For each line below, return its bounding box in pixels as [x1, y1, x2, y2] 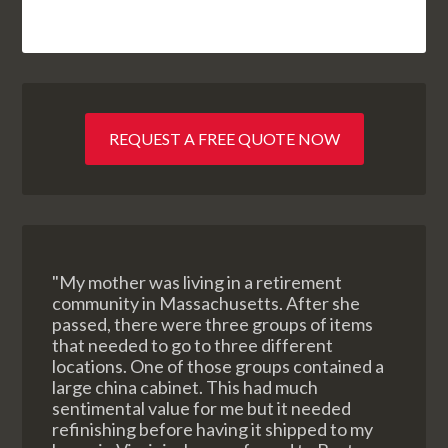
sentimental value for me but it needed [52, 397, 352, 419]
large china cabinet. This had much [52, 376, 319, 398]
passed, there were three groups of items [52, 313, 374, 335]
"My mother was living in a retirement [52, 271, 343, 293]
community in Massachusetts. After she [52, 292, 361, 314]
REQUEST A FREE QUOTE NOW [108, 129, 340, 148]
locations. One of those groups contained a [52, 355, 385, 377]
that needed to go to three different [52, 334, 334, 356]
